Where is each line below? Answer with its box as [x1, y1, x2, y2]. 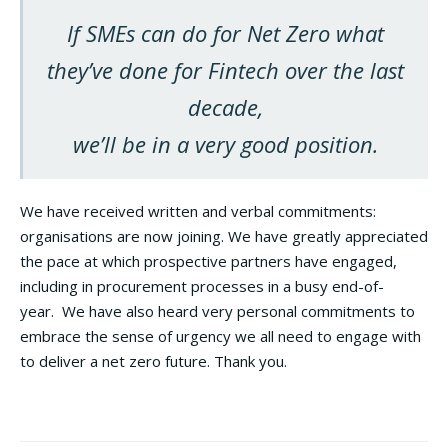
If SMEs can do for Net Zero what [67, 17, 384, 48]
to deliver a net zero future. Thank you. [20, 350, 287, 371]
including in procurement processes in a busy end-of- [20, 275, 384, 296]
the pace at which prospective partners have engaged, [20, 250, 397, 271]
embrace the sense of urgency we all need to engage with [20, 325, 421, 346]
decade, [188, 91, 263, 122]
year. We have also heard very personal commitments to [20, 300, 415, 321]
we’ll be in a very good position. [72, 128, 379, 159]
